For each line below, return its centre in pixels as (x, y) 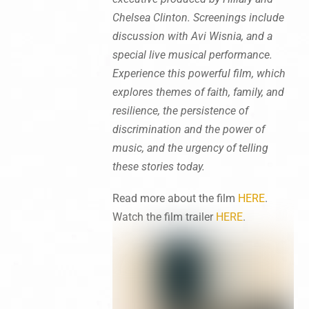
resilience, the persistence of (180, 110)
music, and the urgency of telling (190, 148)
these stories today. (158, 166)
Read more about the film (175, 198)
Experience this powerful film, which (199, 73)
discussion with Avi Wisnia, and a (192, 36)
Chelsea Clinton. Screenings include (198, 17)
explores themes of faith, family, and (198, 92)
